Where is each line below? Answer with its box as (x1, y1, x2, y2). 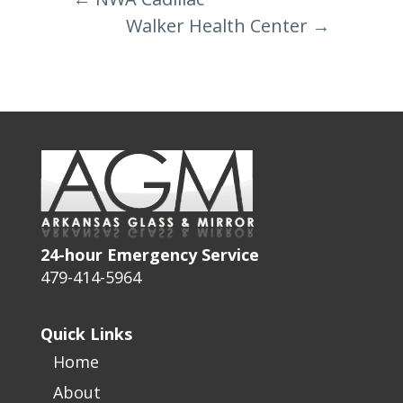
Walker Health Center (126, 13, 309, 38)
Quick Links (40, 323, 132, 345)
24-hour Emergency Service (40, 243, 259, 265)
